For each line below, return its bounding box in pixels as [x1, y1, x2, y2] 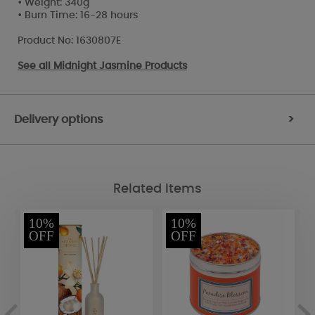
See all [18, 60, 53, 71]
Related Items [113, 183, 202, 196]
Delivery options [14, 113, 103, 125]
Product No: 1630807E [18, 35, 121, 46]
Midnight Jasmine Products [53, 60, 187, 71]
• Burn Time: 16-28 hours [18, 10, 138, 20]
